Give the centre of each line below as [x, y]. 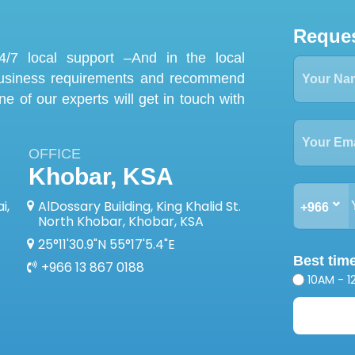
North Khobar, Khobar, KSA [120, 221]
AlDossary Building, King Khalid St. [139, 206]
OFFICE [54, 153]
